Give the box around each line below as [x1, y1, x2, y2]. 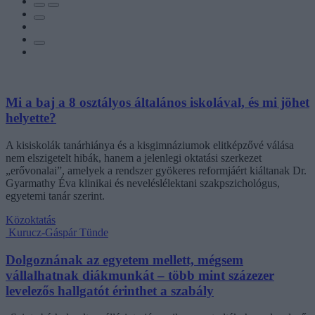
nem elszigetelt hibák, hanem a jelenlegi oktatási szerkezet [6, 151, 262, 164]
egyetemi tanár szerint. [6, 189, 105, 202]
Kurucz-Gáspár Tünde [8, 226, 108, 238]
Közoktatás [6, 213, 56, 226]
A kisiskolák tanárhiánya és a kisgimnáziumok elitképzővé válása [6, 139, 294, 151]
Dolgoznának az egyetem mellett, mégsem [6, 252, 243, 267]
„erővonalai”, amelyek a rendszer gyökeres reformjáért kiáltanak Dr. [6, 164, 307, 176]
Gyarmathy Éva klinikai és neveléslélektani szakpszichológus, [6, 176, 280, 189]
